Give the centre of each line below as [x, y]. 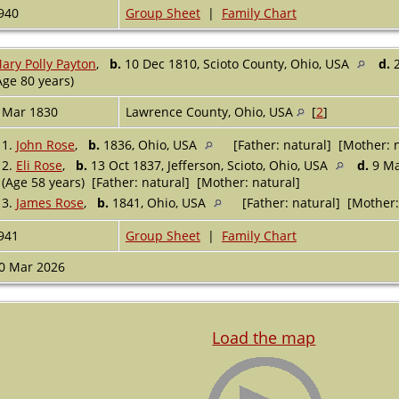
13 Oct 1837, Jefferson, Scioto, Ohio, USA [209, 165]
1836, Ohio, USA [150, 144]
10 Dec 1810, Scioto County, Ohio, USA [236, 63]
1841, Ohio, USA [159, 202]
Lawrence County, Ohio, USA [211, 111]
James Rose [49, 202]
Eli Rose [39, 165]
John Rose [45, 144]
